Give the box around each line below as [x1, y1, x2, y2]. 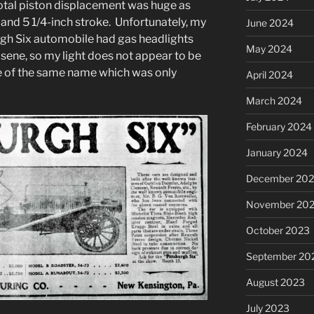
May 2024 [245, 42, 292, 55]
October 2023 [245, 224, 310, 236]
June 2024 [245, 16, 294, 29]
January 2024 [245, 146, 308, 158]
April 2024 [245, 68, 293, 81]
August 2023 [245, 275, 305, 288]
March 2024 [245, 94, 302, 107]
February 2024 [245, 120, 312, 132]
